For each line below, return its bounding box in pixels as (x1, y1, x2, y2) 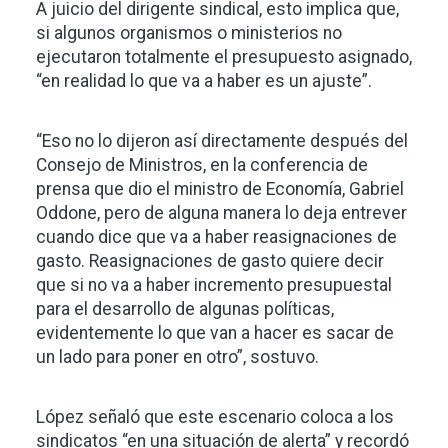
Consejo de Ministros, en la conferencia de (36, 155, 368, 176)
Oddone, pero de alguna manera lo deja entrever (36, 203, 407, 224)
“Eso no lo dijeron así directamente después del (36, 131, 408, 152)
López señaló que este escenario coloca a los (36, 407, 394, 428)
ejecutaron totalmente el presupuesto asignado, (36, 47, 412, 68)
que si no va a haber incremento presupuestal (36, 275, 392, 296)
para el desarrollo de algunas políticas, (36, 299, 334, 320)
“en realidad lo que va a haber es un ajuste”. (36, 71, 372, 92)
